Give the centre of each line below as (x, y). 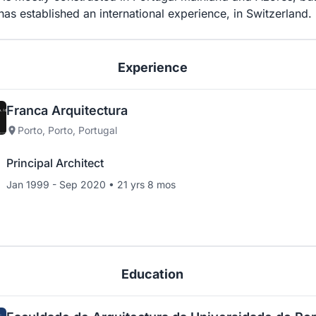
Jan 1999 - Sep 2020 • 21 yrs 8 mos (91, 185)
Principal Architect (55, 163)
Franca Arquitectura (67, 111)
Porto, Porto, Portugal (67, 130)
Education (152, 274)
